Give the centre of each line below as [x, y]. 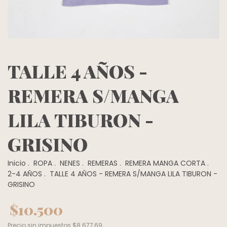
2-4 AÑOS [25, 174]
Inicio [17, 163]
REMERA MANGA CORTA [165, 163]
